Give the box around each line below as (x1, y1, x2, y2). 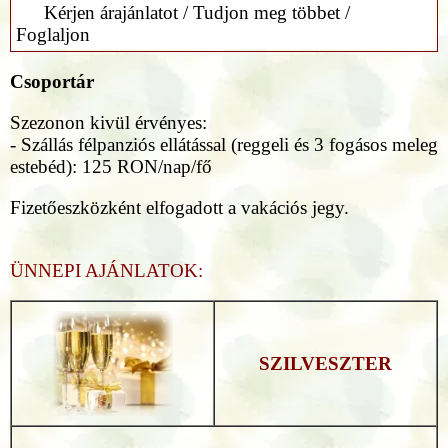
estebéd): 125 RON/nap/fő (10, 155, 212, 177)
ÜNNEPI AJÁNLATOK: (10, 259, 203, 281)
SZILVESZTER (259, 352, 392, 374)
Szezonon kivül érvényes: (10, 111, 207, 133)
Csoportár (10, 70, 94, 92)
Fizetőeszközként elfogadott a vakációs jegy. (10, 196, 349, 218)
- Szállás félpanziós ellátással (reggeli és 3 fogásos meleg (10, 133, 438, 155)
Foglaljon (16, 23, 90, 45)
